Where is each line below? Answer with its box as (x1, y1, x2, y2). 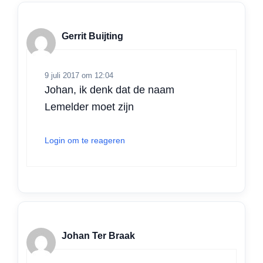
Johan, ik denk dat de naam (45, 83, 174, 96)
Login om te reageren (45, 135, 125, 145)
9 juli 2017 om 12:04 (45, 70, 113, 80)
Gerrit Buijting (62, 31, 123, 42)
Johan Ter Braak (62, 231, 135, 241)
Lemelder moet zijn (45, 100, 134, 113)
